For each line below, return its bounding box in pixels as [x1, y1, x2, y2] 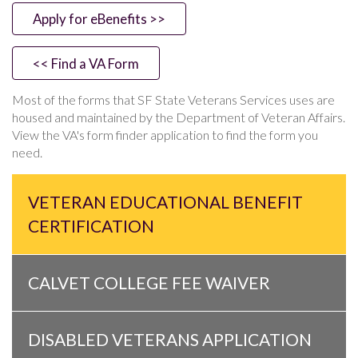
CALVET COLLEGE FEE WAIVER [28, 272, 270, 293]
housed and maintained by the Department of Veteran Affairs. [12, 109, 345, 125]
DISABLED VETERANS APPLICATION [28, 329, 312, 350]
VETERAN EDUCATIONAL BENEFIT [28, 192, 303, 213]
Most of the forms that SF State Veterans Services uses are [12, 92, 335, 108]
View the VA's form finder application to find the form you [12, 127, 318, 143]
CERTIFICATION [28, 216, 154, 237]
